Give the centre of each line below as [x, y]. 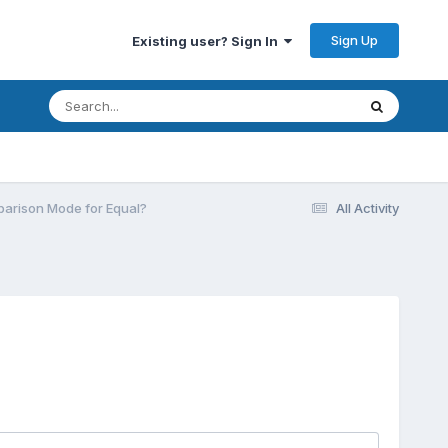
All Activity [368, 207]
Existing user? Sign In [208, 40]
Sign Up [355, 39]
